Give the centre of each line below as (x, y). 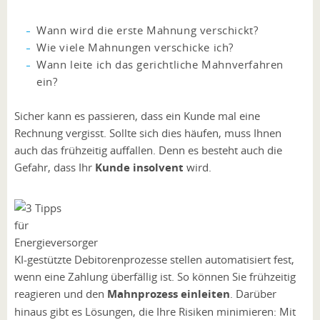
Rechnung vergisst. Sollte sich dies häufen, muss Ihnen (148, 132)
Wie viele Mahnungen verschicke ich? (135, 47)
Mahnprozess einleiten (169, 294)
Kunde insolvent (139, 167)
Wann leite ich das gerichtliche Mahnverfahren (160, 64)
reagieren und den (61, 294)
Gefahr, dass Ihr (55, 167)
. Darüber (253, 294)
